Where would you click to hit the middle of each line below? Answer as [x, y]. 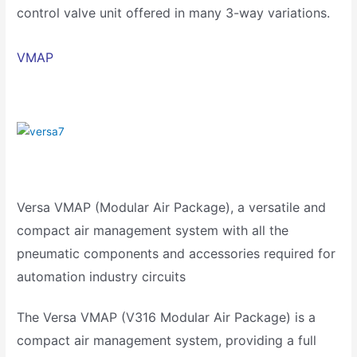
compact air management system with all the [153, 231]
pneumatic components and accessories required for [177, 254]
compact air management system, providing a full [167, 341]
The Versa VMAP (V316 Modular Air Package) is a [167, 318]
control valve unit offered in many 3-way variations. [174, 13]
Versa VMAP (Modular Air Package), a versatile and [172, 208]
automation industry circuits [102, 277]
